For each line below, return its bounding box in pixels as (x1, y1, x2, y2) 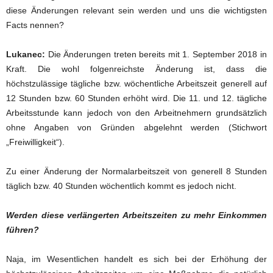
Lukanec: (6, 49, 45, 59)
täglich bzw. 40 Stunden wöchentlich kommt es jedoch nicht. (6, 181, 236, 191)
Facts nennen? (6, 20, 64, 30)
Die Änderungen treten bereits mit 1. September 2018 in (45, 49, 267, 59)
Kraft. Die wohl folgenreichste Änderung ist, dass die (6, 64, 267, 74)
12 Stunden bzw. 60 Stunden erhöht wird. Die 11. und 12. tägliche (6, 93, 267, 103)
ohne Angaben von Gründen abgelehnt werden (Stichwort (6, 122, 267, 132)
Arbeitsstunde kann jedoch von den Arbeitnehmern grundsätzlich (6, 108, 267, 118)
